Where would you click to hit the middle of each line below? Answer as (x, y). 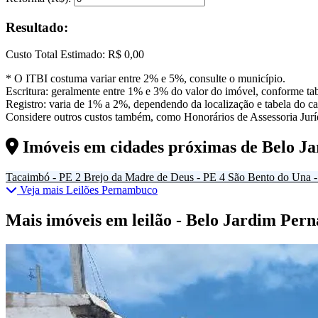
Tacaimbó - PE (39, 177)
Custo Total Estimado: (55, 55)
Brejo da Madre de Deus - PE (150, 177)
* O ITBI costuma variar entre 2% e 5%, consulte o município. (146, 79)
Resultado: (37, 27)
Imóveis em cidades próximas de (140, 147)
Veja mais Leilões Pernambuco (87, 190)
